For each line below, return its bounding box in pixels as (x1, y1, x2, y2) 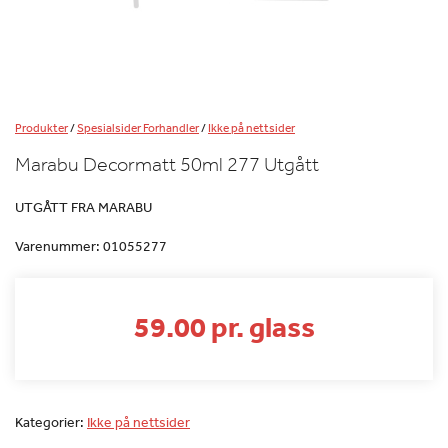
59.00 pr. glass (133, 308, 315, 344)
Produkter (15, 119, 68, 136)
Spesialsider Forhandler (77, 119, 199, 136)
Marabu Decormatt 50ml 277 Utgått (15, 152, 319, 176)
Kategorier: (15, 412, 87, 431)
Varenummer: (15, 236, 103, 255)
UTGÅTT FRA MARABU (15, 197, 152, 216)
